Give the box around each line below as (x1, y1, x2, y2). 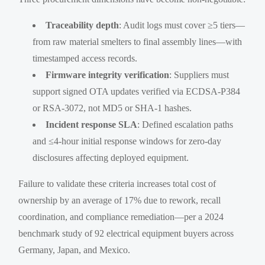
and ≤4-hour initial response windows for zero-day (33, 135, 222, 146)
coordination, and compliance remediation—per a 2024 (18, 211, 224, 222)
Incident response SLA (46, 119, 138, 130)
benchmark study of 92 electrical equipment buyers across (18, 228, 234, 238)
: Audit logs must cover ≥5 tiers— (119, 20, 245, 30)
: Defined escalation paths (137, 119, 234, 130)
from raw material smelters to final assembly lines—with (33, 36, 243, 47)
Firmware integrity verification (46, 69, 170, 80)
